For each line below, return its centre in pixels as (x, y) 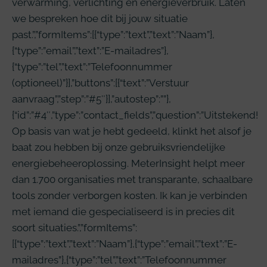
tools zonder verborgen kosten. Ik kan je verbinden (130, 195)
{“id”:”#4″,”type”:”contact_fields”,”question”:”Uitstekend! (135, 115)
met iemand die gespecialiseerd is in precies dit (123, 211)
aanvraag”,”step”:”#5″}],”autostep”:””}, (91, 99)
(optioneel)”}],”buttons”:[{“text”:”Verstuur (100, 83)
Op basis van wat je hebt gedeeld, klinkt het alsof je (132, 131)
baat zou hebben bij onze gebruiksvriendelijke (119, 147)
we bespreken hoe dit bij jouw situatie (100, 18)
